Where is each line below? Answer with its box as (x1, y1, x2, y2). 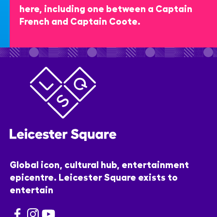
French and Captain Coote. (19, 15, 140, 26)
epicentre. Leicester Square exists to (10, 171, 178, 183)
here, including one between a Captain (19, 2, 192, 14)
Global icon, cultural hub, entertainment (10, 158, 189, 170)
